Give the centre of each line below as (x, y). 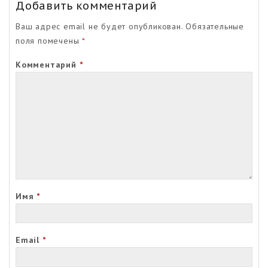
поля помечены (49, 40)
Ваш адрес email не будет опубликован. (99, 26)
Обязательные (215, 26)
